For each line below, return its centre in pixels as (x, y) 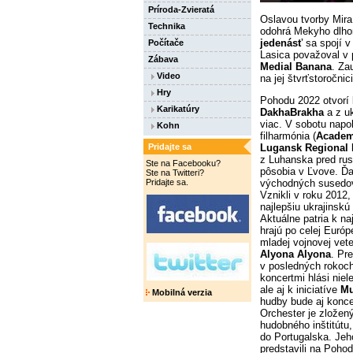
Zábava (163, 59)
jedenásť (281, 43)
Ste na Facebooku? (183, 163)
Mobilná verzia (181, 292)
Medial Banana (296, 66)
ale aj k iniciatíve (300, 290)
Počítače (166, 43)
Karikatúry (177, 109)
